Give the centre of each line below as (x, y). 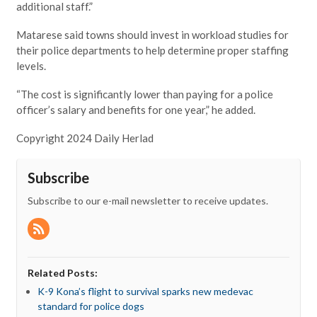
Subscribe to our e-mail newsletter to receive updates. (148, 200)
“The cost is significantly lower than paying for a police (144, 94)
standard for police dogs (91, 306)
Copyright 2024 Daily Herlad (85, 138)
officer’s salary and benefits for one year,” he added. (136, 109)
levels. (31, 65)
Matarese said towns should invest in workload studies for (152, 34)
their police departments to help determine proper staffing (152, 50)
